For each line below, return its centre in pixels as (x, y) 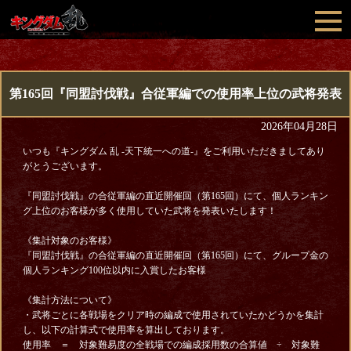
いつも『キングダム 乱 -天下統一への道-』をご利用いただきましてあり (174, 151)
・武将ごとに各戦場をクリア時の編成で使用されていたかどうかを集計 (173, 315)
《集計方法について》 (69, 300)
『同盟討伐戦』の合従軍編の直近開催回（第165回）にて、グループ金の (175, 255)
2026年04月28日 (299, 127)
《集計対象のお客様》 (69, 241)
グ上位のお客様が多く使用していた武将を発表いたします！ (149, 211)
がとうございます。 (65, 166)
